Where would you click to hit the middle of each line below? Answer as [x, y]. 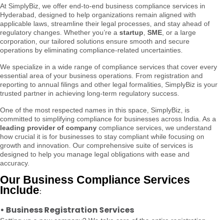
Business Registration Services [70, 210]
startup [131, 32]
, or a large [179, 32]
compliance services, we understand [154, 127]
